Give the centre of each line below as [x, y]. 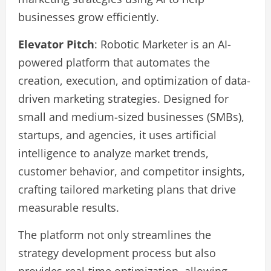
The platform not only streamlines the [115, 235]
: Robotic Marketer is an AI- [163, 44]
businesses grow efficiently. [89, 17]
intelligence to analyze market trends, [113, 153]
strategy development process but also [117, 253]
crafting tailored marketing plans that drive [127, 189]
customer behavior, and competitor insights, [132, 171]
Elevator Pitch [56, 44]
